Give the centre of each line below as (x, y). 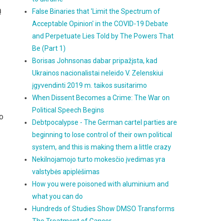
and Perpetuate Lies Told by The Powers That (103, 36)
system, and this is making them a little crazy (102, 147)
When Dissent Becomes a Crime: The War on (101, 98)
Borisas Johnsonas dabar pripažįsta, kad (95, 61)
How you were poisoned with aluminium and (101, 184)
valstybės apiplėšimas (66, 172)
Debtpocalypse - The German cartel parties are (105, 122)
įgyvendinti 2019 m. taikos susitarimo (90, 85)
